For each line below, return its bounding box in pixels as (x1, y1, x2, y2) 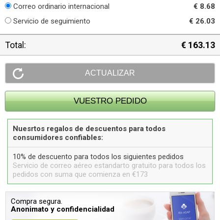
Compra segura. (11, 197, 63, 206)
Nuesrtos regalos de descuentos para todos (13, 124, 165, 133)
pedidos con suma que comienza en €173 (13, 170, 148, 179)
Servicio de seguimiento (13, 17, 90, 26)
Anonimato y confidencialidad (11, 205, 115, 214)
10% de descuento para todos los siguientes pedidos (13, 152, 184, 161)
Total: (5, 40, 26, 50)
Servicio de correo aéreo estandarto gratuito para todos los (13, 161, 206, 170)
